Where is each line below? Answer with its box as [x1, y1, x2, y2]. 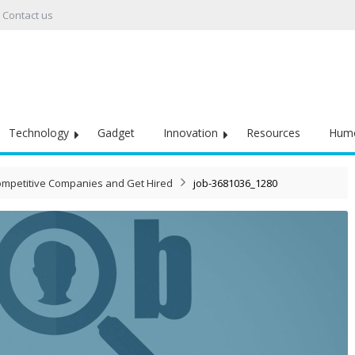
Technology [9, 125, 69, 140]
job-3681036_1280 [193, 176, 277, 190]
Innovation [163, 125, 218, 140]
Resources [246, 125, 300, 140]
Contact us [2, 8, 53, 22]
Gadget [97, 125, 135, 140]
